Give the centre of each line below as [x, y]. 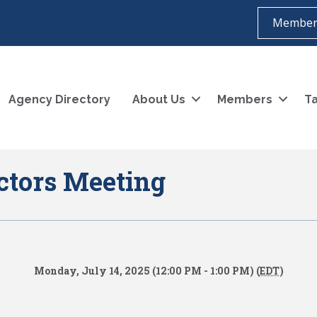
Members [245, 99]
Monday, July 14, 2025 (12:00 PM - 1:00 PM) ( [146, 270]
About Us [159, 99]
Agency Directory [59, 99]
